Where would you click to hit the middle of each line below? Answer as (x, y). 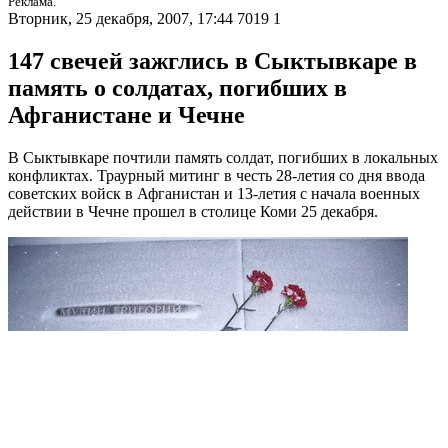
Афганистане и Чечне (126, 115)
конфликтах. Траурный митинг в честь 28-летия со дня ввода (216, 176)
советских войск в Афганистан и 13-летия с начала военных (214, 194)
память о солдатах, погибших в (177, 88)
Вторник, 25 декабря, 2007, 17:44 (120, 19)
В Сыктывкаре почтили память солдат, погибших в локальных (223, 158)
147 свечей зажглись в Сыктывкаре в (212, 61)
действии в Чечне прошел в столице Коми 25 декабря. (193, 212)
